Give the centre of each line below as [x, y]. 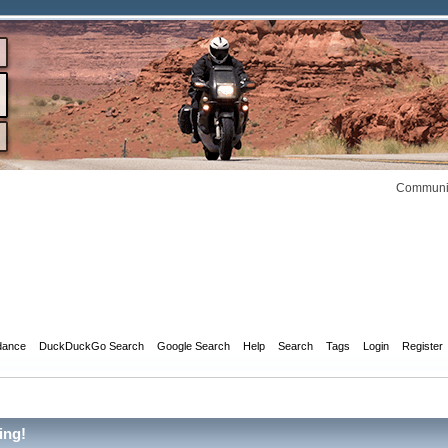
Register [423, 345]
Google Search [194, 345]
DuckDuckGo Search [92, 345]
